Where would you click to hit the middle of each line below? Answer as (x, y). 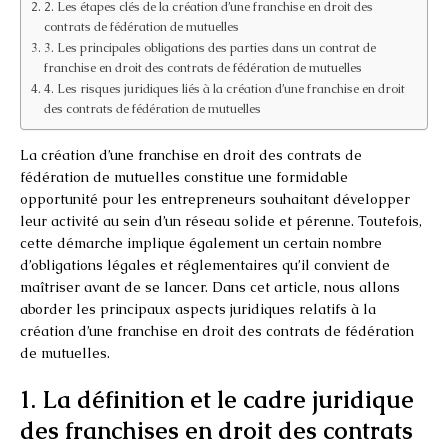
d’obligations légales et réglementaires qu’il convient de (205, 264)
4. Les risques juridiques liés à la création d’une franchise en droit (224, 88)
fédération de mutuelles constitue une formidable (184, 176)
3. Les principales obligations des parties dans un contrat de (209, 47)
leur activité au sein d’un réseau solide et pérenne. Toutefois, (221, 220)
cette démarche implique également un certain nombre (201, 242)
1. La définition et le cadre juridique (217, 399)
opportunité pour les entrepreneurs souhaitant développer (215, 198)
